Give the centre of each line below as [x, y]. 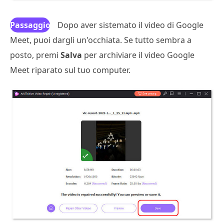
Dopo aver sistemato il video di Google [130, 25]
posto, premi [35, 55]
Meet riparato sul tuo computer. [70, 70]
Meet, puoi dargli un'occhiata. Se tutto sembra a [101, 40]
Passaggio [30, 25]
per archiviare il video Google [138, 55]
